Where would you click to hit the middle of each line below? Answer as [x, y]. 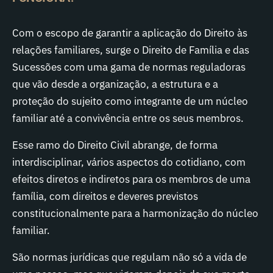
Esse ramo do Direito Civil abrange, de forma [115, 145]
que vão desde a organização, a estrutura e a [115, 84]
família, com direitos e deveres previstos [105, 196]
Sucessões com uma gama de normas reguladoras [129, 67]
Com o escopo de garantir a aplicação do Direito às [130, 33]
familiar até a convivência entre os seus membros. [128, 118]
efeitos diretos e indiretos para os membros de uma [131, 179]
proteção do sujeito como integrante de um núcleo [130, 101]
